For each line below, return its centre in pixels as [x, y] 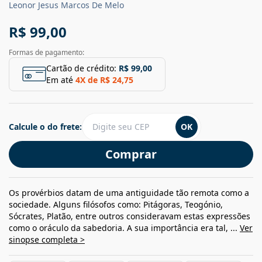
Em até [60, 80]
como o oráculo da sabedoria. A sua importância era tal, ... [124, 227]
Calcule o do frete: [45, 126]
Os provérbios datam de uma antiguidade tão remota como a [129, 192]
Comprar [131, 154]
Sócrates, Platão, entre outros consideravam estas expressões [130, 216]
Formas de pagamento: [46, 52]
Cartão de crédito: [81, 68]
